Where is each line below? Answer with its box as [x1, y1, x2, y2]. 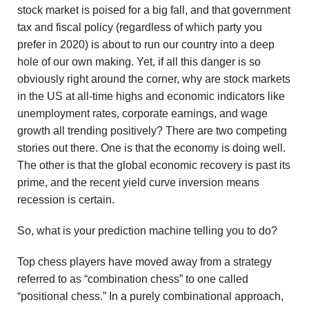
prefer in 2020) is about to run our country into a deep [17, 39, 275, 50]
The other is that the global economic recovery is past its [17, 159, 290, 171]
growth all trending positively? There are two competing [17, 125, 287, 137]
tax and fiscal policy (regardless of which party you [17, 21, 262, 33]
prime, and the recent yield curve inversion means [17, 177, 259, 188]
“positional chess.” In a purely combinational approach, [17, 290, 283, 302]
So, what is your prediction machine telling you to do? [17, 225, 277, 237]
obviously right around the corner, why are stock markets [17, 73, 290, 85]
